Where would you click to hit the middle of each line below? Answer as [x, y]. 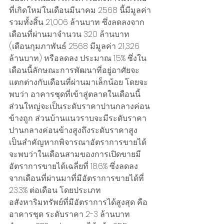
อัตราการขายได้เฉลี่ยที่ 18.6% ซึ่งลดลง [73, 166]
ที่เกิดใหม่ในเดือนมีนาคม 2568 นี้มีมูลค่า [80, 10]
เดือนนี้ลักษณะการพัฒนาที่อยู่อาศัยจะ [74, 70]
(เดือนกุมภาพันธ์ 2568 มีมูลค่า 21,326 [75, 46]
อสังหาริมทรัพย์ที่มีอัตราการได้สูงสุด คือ [79, 202]
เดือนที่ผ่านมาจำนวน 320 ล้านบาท [70, 34]
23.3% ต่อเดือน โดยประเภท [55, 190]
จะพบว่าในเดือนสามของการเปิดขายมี [75, 154]
